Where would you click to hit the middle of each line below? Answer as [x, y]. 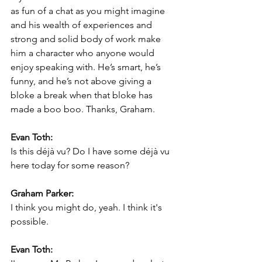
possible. [30, 221]
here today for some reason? [70, 165]
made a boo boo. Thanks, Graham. [83, 109]
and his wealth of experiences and [82, 25]
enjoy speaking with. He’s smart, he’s [87, 67]
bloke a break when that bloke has [83, 95]
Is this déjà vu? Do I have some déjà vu [91, 151]
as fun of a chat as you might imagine [89, 11]
